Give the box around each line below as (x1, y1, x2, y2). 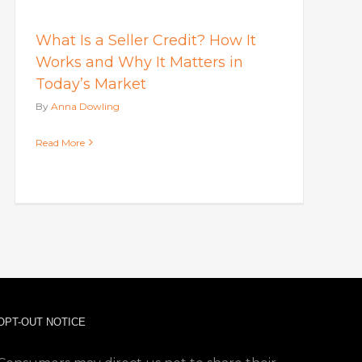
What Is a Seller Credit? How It (35, 31, 256, 49)
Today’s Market (35, 74, 146, 93)
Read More (35, 136, 85, 149)
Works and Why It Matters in (35, 53, 243, 71)
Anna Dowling (50, 99, 120, 112)
